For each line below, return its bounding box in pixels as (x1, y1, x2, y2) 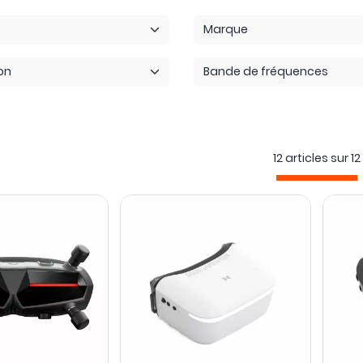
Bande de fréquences (203, 63, 329, 80)
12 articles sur (272, 149, 348, 166)
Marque (203, 21, 249, 38)
